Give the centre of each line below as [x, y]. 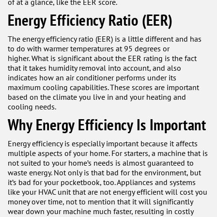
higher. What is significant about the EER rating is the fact [102, 58]
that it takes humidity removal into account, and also [94, 68]
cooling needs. [32, 107]
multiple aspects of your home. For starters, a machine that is [108, 153]
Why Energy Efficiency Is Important [107, 125]
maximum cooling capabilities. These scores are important [103, 87]
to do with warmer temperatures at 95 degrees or [89, 48]
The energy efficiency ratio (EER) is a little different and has [105, 39]
